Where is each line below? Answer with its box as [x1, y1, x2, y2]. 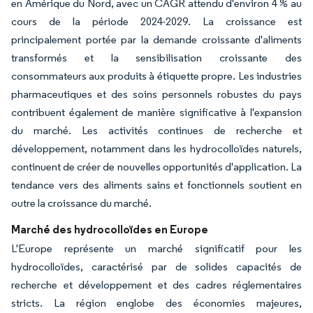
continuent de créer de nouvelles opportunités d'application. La [11, 159, 302, 173]
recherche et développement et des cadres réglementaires [11, 277, 302, 291]
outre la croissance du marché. [11, 196, 152, 210]
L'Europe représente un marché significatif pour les [11, 241, 302, 255]
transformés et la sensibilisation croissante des [11, 50, 302, 64]
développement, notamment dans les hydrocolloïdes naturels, [11, 141, 302, 155]
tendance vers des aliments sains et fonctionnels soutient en [11, 177, 302, 191]
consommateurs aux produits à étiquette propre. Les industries [11, 68, 302, 82]
